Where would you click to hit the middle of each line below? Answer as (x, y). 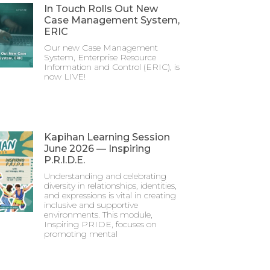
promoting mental (81, 234)
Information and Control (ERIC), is (112, 67)
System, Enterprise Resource (100, 57)
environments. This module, (99, 214)
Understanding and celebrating (105, 176)
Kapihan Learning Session (107, 137)
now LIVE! (65, 76)
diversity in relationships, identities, (111, 185)
